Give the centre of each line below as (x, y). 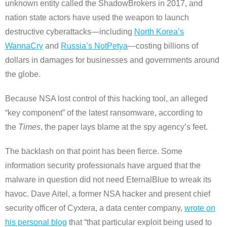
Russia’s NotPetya (94, 46)
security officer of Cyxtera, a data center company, (95, 208)
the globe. (23, 74)
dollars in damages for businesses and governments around (112, 60)
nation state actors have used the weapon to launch (97, 18)
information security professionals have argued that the (103, 166)
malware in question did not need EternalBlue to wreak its (108, 180)
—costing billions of (163, 46)
